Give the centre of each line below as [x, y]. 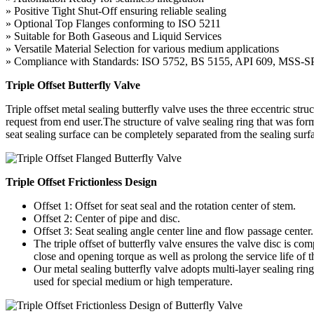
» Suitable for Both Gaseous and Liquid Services [114, 36]
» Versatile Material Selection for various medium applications [142, 48]
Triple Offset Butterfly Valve [73, 85]
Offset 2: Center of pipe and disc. [107, 218]
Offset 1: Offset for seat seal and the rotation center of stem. [165, 205]
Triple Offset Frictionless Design [81, 182]
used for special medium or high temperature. [133, 281]
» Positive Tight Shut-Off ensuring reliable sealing [116, 11]
